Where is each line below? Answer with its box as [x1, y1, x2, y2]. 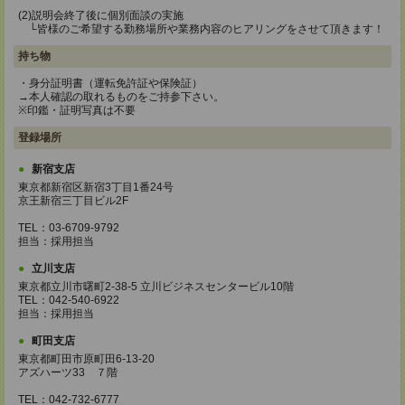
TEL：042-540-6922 [18, 294, 119, 306]
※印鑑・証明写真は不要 [18, 104, 136, 117]
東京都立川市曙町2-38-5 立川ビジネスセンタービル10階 [18, 280, 294, 293]
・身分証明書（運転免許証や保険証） [18, 77, 202, 89]
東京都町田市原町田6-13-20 [18, 353, 155, 365]
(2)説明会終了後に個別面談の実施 [18, 9, 184, 22]
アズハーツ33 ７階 [18, 366, 118, 379]
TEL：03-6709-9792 [18, 221, 119, 234]
